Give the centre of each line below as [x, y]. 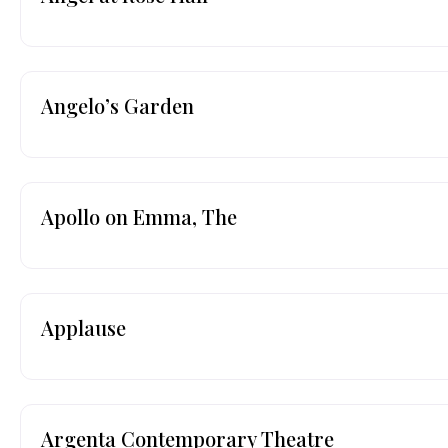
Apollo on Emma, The [139, 216]
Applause [83, 327]
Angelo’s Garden [117, 105]
